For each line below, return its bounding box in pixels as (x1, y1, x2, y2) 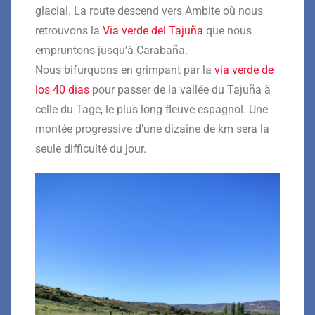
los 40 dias (35, 82, 89, 96)
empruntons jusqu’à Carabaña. (35, 43, 188, 57)
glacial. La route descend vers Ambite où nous (35, 4, 263, 18)
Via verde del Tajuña (103, 23, 203, 37)
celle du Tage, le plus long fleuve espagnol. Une (35, 102, 268, 116)
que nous (203, 23, 252, 37)
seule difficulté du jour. (35, 141, 146, 155)
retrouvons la (35, 23, 103, 37)
